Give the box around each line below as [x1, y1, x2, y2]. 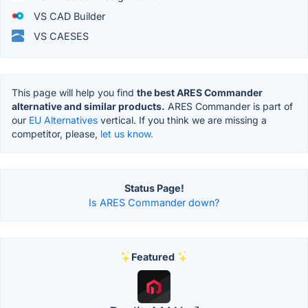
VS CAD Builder [31, 10, 105, 22]
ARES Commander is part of [165, 100, 293, 112]
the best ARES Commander [137, 86, 263, 98]
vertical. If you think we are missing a [98, 113, 267, 126]
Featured [131, 250, 175, 263]
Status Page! [124, 181, 184, 194]
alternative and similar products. [12, 100, 165, 112]
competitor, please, [12, 127, 100, 140]
